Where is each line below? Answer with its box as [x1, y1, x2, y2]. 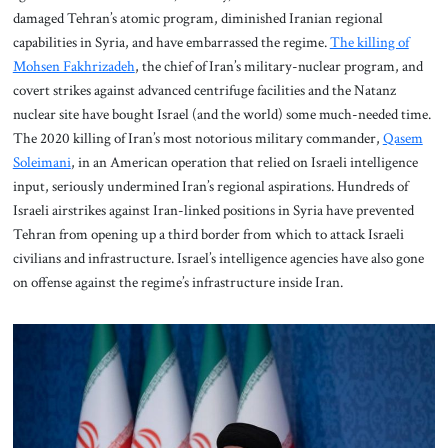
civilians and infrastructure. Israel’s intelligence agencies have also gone [12, 248, 424, 269]
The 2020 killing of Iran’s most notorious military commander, [12, 128, 383, 149]
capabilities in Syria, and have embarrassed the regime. [12, 32, 330, 53]
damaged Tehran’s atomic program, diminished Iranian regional [12, 8, 383, 29]
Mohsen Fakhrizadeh [12, 56, 135, 77]
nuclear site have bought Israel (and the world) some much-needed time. [12, 104, 431, 125]
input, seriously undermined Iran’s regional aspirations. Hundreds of [12, 176, 408, 197]
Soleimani [12, 152, 71, 173]
